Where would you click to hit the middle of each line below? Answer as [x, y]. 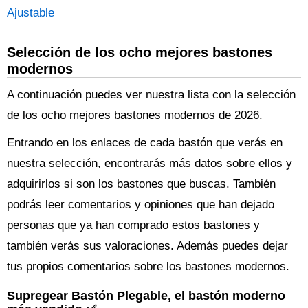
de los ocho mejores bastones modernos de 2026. [135, 115]
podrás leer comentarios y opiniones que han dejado [141, 205]
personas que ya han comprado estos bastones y [133, 225]
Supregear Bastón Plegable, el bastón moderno [146, 295]
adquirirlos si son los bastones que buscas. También [141, 184]
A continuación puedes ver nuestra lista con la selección [151, 95]
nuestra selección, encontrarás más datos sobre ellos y [150, 163]
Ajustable [31, 13]
